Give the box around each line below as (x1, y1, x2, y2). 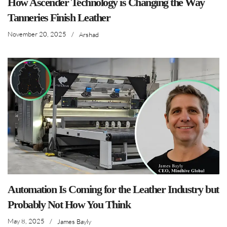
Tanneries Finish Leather (8, 11, 110, 24)
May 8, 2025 (8, 217, 45, 225)
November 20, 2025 (8, 30, 66, 39)
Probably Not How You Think (8, 198, 130, 211)
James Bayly (57, 217, 91, 225)
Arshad (79, 30, 99, 39)
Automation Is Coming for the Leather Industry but (8, 183, 219, 196)
